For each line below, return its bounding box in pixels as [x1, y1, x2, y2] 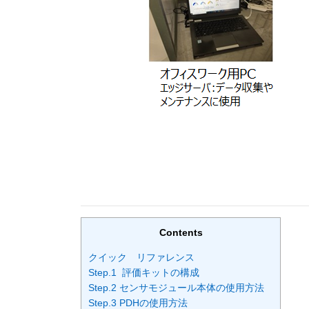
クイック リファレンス [88, 252, 195, 263]
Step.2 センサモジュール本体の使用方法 [88, 282, 264, 294]
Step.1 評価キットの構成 [88, 267, 199, 279]
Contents [159, 227, 203, 238]
